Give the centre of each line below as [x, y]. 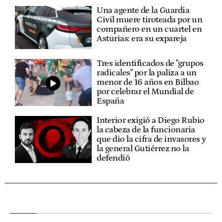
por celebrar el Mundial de [145, 92]
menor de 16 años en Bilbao [148, 83]
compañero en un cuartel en [149, 29]
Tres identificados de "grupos [150, 64]
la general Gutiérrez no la [143, 149]
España [111, 101]
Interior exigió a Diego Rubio [151, 121]
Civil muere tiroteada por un [150, 20]
